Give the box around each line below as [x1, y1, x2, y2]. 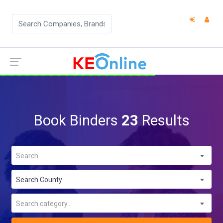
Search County [16, 176, 62, 184]
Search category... [16, 200, 72, 208]
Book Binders [33, 112, 121, 129]
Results [138, 112, 190, 129]
